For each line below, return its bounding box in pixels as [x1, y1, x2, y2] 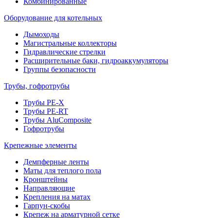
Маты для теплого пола [23, 166, 101, 175]
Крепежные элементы [4, 141, 77, 149]
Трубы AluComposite [23, 116, 91, 124]
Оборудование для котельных [4, 14, 102, 22]
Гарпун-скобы [23, 201, 70, 210]
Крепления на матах [23, 193, 91, 201]
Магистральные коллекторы [23, 39, 117, 47]
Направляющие [23, 184, 75, 192]
